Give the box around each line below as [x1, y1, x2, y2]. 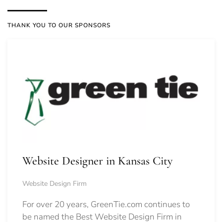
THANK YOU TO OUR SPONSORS [7, 21, 111, 29]
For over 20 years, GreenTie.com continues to [22, 198, 190, 210]
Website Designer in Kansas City [22, 153, 172, 168]
